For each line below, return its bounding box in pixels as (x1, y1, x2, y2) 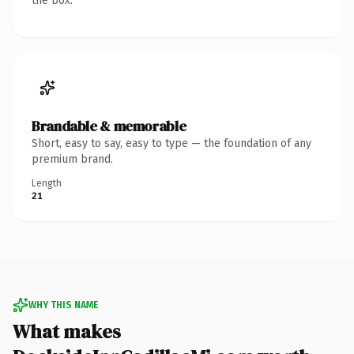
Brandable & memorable (32, 115, 186, 136)
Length (32, 177, 62, 189)
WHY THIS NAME (28, 299, 98, 311)
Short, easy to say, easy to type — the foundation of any (32, 136, 311, 150)
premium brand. (32, 152, 113, 166)
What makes (13, 318, 121, 345)
